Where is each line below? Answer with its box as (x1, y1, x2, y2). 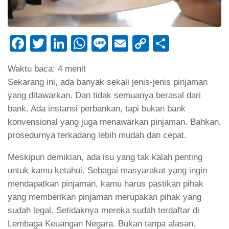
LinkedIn (67, 34, 129, 53)
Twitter (47, 34, 95, 53)
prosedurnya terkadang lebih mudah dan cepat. (8, 130, 187, 141)
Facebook (26, 34, 99, 53)
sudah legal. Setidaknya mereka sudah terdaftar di (8, 205, 199, 215)
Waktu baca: (8, 64, 55, 74)
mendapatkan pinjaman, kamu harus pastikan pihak (8, 178, 203, 189)
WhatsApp (87, 34, 163, 53)
